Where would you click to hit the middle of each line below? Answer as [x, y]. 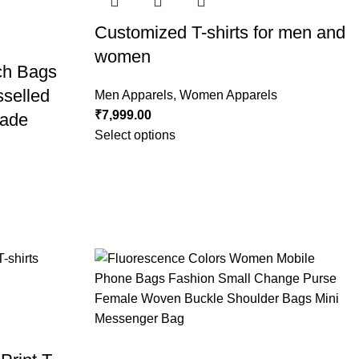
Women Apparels [228, 95]
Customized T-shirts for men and [220, 33]
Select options [135, 135]
